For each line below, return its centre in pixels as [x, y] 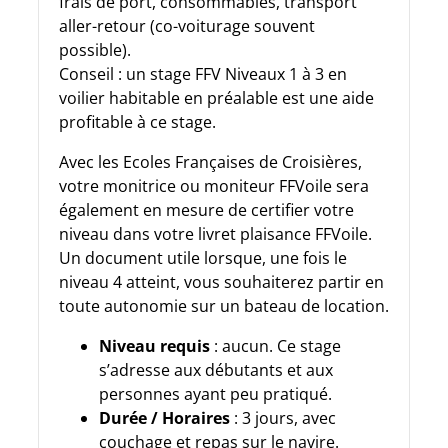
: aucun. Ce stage [275, 345]
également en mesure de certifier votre [206, 209]
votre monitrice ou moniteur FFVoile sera [214, 185]
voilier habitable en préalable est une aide [216, 97]
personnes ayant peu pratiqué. [215, 393]
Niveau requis [154, 345]
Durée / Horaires [164, 417]
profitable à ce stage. [137, 121]
